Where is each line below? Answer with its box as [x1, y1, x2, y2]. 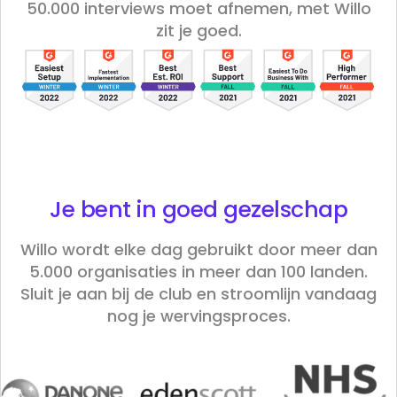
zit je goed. [155, 19, 242, 42]
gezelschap [223, 193, 347, 225]
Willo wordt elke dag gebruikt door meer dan [19, 237, 378, 261]
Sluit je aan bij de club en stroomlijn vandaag [20, 282, 377, 305]
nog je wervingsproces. [106, 304, 291, 327]
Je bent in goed [50, 193, 223, 225]
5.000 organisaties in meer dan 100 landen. [29, 260, 368, 283]
